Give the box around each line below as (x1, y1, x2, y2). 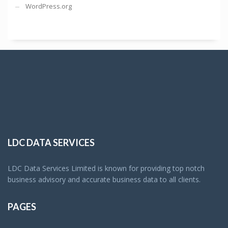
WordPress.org (25, 2, 72, 11)
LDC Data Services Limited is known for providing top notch (8, 163, 205, 174)
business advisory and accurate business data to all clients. (8, 175, 201, 185)
